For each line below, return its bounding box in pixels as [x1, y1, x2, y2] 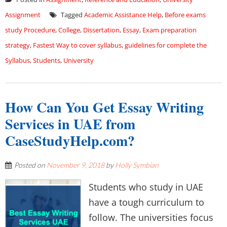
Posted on [14, 161, 47, 169]
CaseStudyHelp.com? [5, 130, 135, 151]
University [63, 56, 94, 65]
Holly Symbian [115, 161, 159, 169]
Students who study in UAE [89, 181, 203, 193]
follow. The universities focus [89, 211, 213, 223]
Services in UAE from [5, 113, 135, 134]
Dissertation [83, 25, 120, 34]
